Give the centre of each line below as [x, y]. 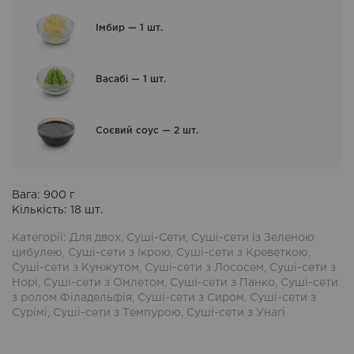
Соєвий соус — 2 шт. [147, 131]
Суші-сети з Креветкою [242, 253]
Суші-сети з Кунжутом [75, 268]
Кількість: [40, 211]
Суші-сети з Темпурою [117, 313]
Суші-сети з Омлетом [104, 283]
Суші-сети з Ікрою [119, 253]
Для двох [95, 238]
